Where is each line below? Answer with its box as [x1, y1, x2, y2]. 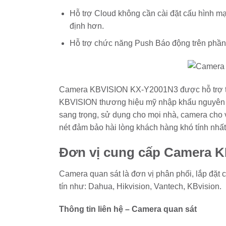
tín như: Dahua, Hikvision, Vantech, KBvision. [59, 182, 221, 191]
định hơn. [69, 21, 104, 30]
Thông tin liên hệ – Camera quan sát [59, 205, 197, 214]
